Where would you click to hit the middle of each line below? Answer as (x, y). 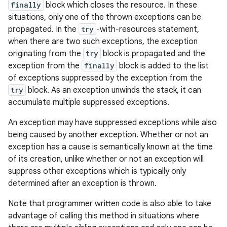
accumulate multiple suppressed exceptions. (89, 102)
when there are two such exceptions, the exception (103, 42)
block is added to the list (163, 66)
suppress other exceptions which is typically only (97, 171)
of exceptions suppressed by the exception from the (105, 78)
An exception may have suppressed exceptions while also (112, 123)
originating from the (46, 54)
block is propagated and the (153, 54)
